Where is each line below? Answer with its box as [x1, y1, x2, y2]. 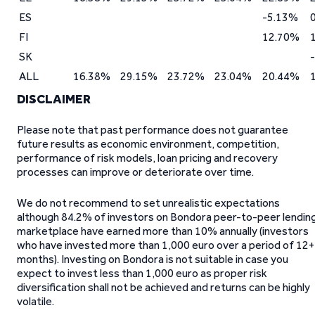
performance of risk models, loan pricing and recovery [17, 151, 278, 165]
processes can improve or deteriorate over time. [17, 165, 254, 179]
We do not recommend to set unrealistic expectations [17, 196, 280, 210]
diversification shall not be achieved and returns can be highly [17, 281, 310, 294]
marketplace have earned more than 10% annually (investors [17, 224, 309, 238]
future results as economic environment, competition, [17, 137, 279, 150]
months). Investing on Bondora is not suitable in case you [17, 252, 288, 266]
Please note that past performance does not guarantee [17, 123, 288, 136]
